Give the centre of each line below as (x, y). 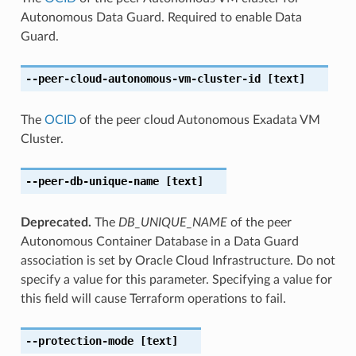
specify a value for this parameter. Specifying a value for (176, 279)
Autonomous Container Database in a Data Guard (159, 241)
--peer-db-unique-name (92, 181)
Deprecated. (56, 222)
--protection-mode (79, 341)
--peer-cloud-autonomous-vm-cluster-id (143, 78)
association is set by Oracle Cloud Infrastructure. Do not (178, 260)
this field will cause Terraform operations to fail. (153, 298)
